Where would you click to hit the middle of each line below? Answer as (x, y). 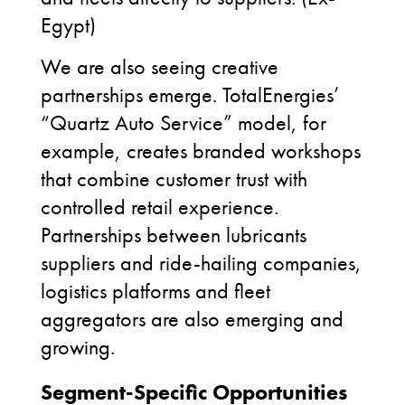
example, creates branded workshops (201, 151)
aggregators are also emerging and (192, 319)
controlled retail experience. (160, 207)
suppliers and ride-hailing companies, (201, 263)
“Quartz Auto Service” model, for (184, 122)
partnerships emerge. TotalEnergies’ (190, 94)
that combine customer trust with (174, 179)
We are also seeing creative (160, 66)
